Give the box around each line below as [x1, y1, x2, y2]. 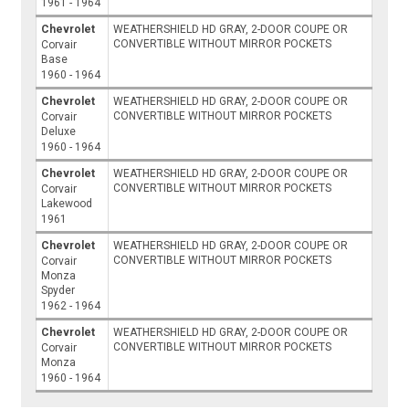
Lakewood [41, 197, 93, 211]
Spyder [41, 284, 76, 298]
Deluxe [41, 125, 77, 139]
